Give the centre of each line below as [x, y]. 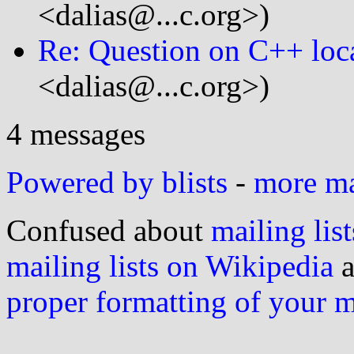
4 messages [76, 134]
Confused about [109, 230]
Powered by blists [117, 182]
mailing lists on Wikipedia [170, 265]
